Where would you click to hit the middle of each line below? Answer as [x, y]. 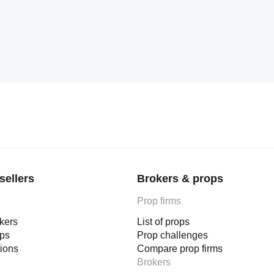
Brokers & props [180, 179]
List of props [163, 222]
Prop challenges [172, 235]
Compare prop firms [180, 249]
